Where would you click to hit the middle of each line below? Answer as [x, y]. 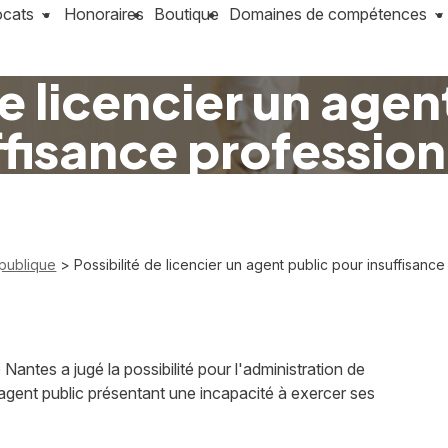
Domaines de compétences [328, 14]
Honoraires [104, 14]
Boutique [186, 14]
